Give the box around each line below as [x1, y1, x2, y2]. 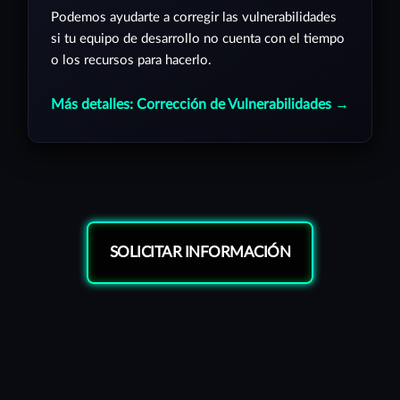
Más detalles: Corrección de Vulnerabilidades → [51, 96, 349, 112]
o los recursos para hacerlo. [51, 53, 212, 67]
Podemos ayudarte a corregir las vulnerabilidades [51, 10, 337, 24]
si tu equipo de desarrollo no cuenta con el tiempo [51, 31, 345, 46]
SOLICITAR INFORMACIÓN [109, 244, 291, 260]
